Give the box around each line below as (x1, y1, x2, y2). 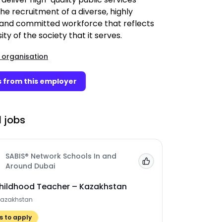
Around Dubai (5, 161, 55, 171)
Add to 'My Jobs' (149, 160, 204, 168)
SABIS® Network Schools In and (5, 151, 116, 161)
